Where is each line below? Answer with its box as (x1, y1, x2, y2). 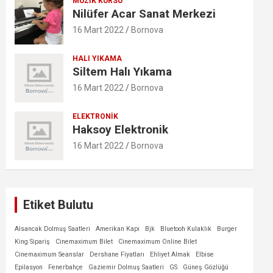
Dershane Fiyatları (90, 250, 145, 258)
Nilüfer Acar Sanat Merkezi (73, 7, 216, 21)
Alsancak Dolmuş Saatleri (15, 225, 91, 233)
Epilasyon (15, 263, 43, 271)
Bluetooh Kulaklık (160, 225, 212, 233)
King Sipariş (15, 238, 51, 246)
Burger (217, 225, 238, 233)
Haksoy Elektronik (73, 122, 169, 136)
